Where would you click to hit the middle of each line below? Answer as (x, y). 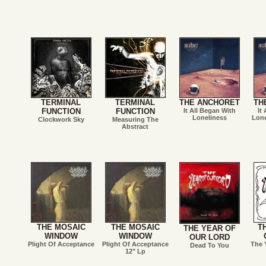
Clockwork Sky (61, 119)
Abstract (135, 126)
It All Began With (209, 110)
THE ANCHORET (209, 102)
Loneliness (209, 118)
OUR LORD (209, 237)
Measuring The (135, 119)
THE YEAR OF (209, 229)
